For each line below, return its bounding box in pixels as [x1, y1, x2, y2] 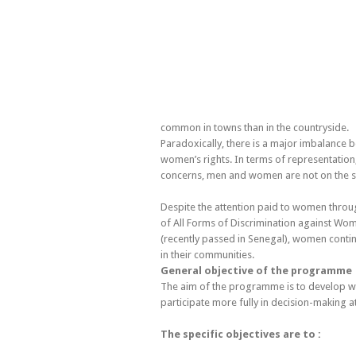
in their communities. [161, 248, 254, 261]
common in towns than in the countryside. [161, 121, 349, 133]
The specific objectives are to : [161, 327, 321, 340]
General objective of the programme [161, 264, 352, 277]
